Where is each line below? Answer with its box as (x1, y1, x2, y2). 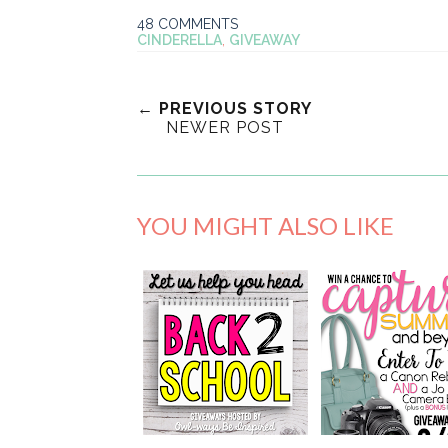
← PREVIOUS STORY (137, 99, 312, 119)
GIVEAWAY (229, 32, 300, 49)
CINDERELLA (137, 32, 222, 49)
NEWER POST (165, 118, 284, 138)
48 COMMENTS (137, 16, 238, 33)
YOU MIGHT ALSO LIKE (137, 211, 394, 241)
